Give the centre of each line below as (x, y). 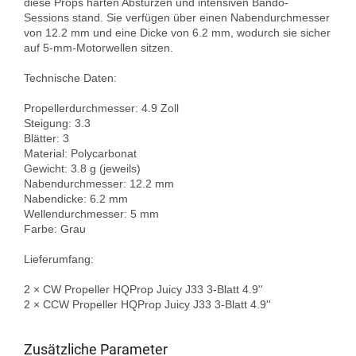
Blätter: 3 (50, 138)
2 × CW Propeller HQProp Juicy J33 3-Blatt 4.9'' (147, 289)
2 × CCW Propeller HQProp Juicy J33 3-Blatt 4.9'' (147, 304)
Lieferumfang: (59, 259)
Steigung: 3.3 (60, 123)
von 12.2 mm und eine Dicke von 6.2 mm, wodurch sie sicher (177, 32)
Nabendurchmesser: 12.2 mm (102, 183)
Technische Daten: (70, 77)
